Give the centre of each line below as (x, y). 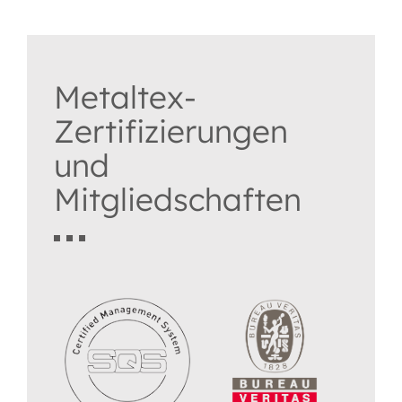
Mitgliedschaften (178, 199)
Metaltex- (125, 96)
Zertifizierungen (171, 131)
